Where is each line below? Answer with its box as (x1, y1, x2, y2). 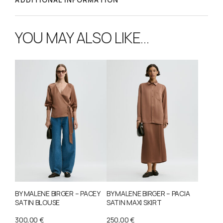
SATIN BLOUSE (15, 198, 60, 208)
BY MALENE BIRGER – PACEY (15, 189, 100, 199)
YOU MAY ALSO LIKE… (15, 27, 149, 48)
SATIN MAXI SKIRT (107, 198, 162, 208)
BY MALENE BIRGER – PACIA (107, 189, 190, 199)
